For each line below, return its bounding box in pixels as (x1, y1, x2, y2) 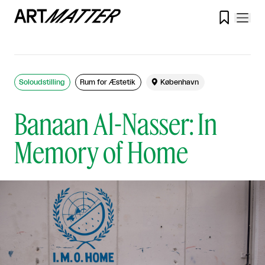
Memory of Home (14, 134, 188, 169)
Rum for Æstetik (80, 79, 136, 86)
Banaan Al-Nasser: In (14, 106, 217, 141)
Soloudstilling (19, 79, 64, 86)
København (160, 79, 199, 86)
